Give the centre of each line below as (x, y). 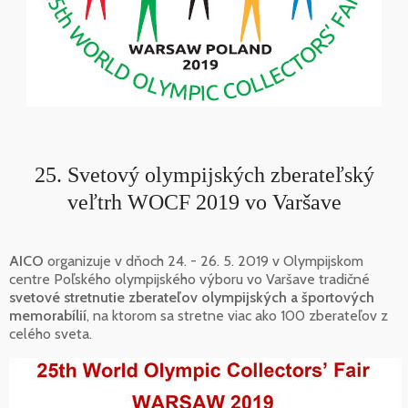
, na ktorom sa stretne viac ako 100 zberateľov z (237, 316)
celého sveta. (51, 334)
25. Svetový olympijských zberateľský (204, 175)
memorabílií (48, 316)
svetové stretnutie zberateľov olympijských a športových (192, 298)
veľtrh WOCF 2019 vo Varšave (204, 203)
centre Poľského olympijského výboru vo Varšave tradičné (189, 280)
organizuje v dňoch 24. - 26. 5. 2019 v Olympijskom (204, 261)
